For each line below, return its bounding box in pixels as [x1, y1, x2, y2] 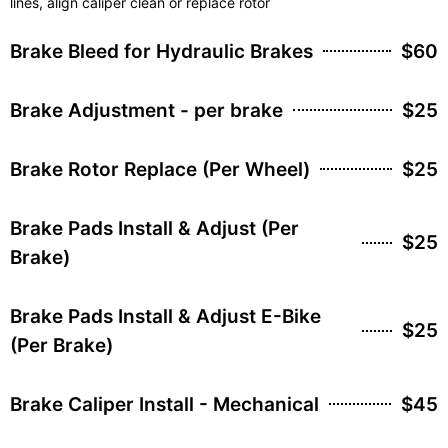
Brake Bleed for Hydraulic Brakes [10, 39, 313, 63]
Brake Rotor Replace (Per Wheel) [10, 157, 310, 181]
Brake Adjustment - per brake [10, 98, 283, 122]
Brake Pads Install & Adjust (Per [10, 216, 299, 240]
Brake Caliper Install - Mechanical [10, 392, 319, 416]
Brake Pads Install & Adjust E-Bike [10, 304, 321, 328]
